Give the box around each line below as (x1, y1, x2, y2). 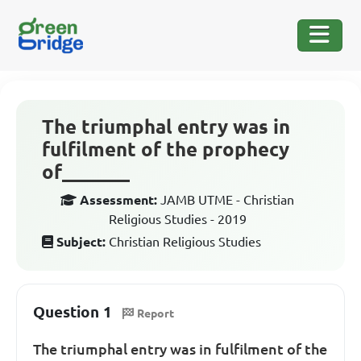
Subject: (56, 234, 106, 249)
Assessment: (80, 193, 157, 207)
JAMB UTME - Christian (160, 193, 294, 207)
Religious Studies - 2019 (108, 212, 247, 226)
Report (137, 306, 174, 320)
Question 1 (33, 303, 112, 321)
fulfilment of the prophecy (42, 139, 289, 160)
